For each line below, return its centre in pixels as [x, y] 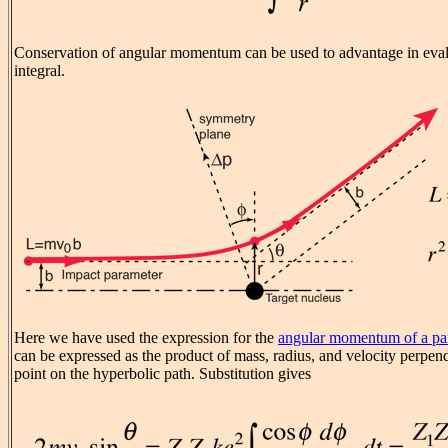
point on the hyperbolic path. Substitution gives [162, 374]
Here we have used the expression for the [146, 338]
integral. [39, 71]
